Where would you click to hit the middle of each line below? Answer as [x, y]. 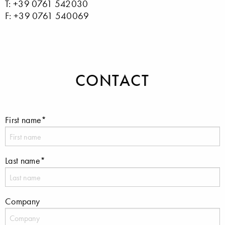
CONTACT [113, 81]
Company [23, 202]
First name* [26, 120]
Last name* [25, 161]
